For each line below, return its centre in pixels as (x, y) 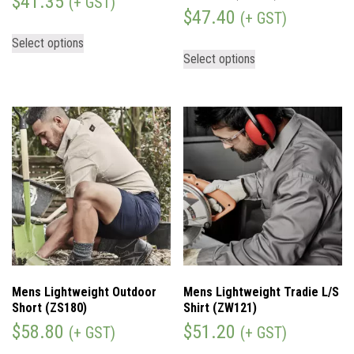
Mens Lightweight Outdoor (84, 292)
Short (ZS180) (49, 307)
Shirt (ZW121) (220, 307)
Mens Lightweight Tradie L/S (262, 292)
